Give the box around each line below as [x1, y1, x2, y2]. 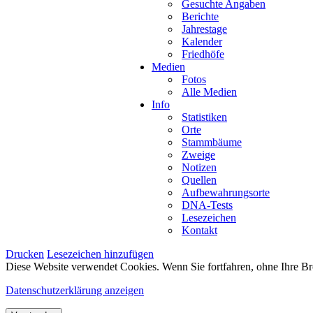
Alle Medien [182, 85, 237, 98]
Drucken [6, 247, 44, 260]
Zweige [182, 148, 215, 161]
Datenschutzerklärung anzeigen [6, 284, 144, 296]
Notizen [182, 161, 217, 173]
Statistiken [182, 110, 227, 123]
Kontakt [182, 224, 217, 236]
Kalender [182, 35, 222, 48]
